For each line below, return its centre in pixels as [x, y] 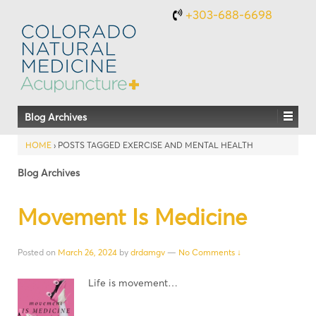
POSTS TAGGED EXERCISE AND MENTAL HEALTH [156, 145]
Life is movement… [133, 282]
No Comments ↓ [210, 252]
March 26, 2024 [87, 252]
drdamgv [148, 252]
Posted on [38, 252]
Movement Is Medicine [132, 216]
